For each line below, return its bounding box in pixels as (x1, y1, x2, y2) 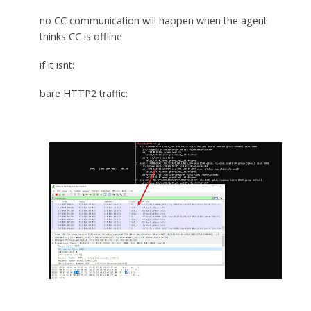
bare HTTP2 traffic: (39, 86, 128, 100)
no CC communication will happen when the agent (39, 14, 267, 28)
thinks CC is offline (39, 30, 122, 44)
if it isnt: (39, 58, 74, 72)
